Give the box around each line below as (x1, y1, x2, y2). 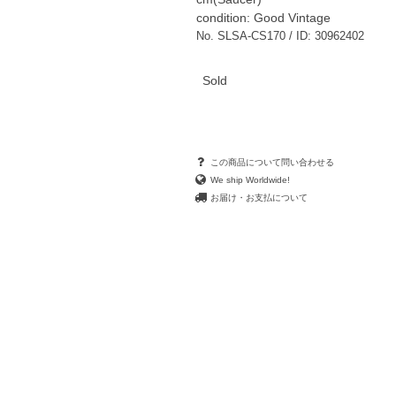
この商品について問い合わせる (208, 156, 335, 167)
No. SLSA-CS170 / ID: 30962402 (195, 29, 364, 43)
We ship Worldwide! (208, 174, 291, 185)
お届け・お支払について (208, 192, 308, 202)
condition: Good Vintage (196, 11, 331, 26)
